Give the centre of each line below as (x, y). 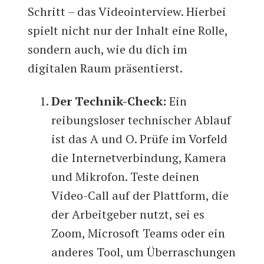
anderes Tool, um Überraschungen (144, 252)
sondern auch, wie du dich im (108, 49)
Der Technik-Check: (109, 101)
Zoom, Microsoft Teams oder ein (138, 233)
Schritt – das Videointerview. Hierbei (127, 12)
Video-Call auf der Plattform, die (140, 196)
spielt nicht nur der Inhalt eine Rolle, (128, 31)
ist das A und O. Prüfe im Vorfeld (140, 139)
